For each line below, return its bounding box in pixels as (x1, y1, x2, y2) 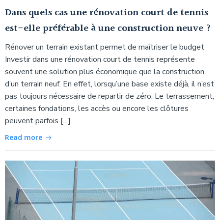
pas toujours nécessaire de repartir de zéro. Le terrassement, (5, 90, 214, 102)
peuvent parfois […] (5, 115, 71, 126)
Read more (5, 132, 42, 142)
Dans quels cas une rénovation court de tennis (5, 4, 208, 21)
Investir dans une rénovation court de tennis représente (5, 54, 195, 65)
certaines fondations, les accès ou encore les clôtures (5, 103, 189, 114)
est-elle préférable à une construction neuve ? (5, 20, 211, 36)
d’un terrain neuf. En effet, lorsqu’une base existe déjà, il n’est (5, 78, 214, 89)
